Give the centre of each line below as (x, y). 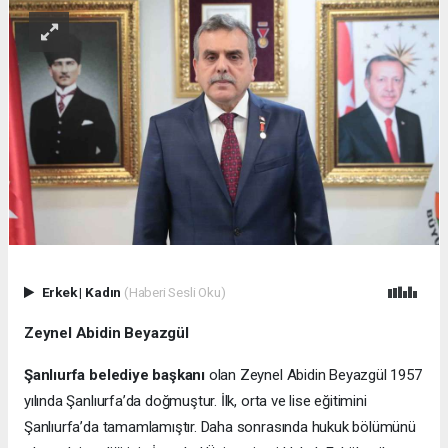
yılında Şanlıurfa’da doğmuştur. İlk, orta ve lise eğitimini (195, 400)
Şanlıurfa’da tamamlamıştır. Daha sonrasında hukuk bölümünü (220, 426)
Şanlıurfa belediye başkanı (115, 374)
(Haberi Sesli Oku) (174, 291)
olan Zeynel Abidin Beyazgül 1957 (313, 374)
